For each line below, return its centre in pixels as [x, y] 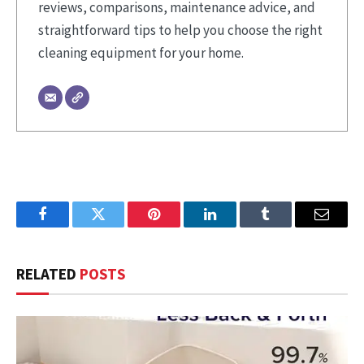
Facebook [69, 226]
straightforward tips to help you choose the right [180, 30]
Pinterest [179, 226]
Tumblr [286, 226]
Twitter [118, 226]
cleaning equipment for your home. [141, 53]
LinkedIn [235, 226]
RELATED [48, 273]
